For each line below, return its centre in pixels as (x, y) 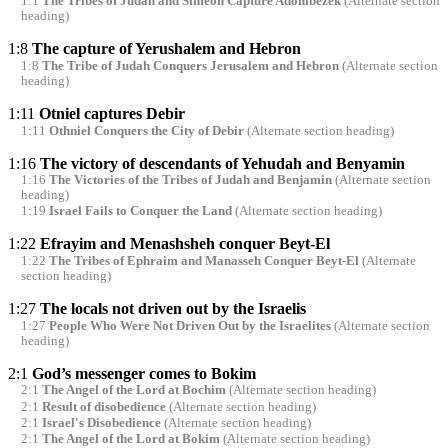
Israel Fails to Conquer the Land (140, 211)
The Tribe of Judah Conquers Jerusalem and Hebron (190, 65)
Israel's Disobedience (101, 422)
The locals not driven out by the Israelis (173, 309)
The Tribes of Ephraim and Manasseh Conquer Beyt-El (203, 261)
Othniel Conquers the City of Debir (146, 130)
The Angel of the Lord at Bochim (133, 390)
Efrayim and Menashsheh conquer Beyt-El (185, 244)
